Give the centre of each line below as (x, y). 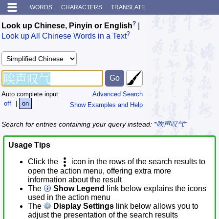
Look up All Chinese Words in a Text (64, 36)
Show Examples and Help (106, 105)
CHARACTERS (82, 7)
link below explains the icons (155, 189)
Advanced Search (118, 94)
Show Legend (78, 189)
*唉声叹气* (170, 124)
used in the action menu (69, 197)
